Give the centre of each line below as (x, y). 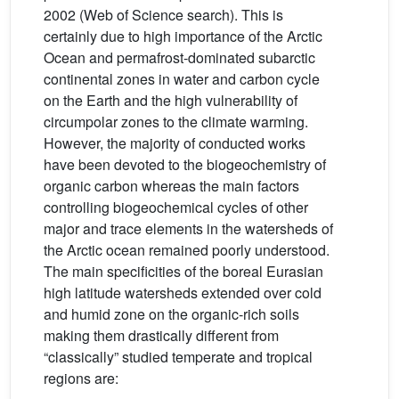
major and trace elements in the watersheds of (188, 228)
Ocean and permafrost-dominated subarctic (179, 57)
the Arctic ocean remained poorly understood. (187, 250)
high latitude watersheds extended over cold (183, 293)
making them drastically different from (161, 335)
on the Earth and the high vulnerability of (171, 100)
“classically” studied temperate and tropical (178, 357)
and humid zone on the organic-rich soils (171, 314)
